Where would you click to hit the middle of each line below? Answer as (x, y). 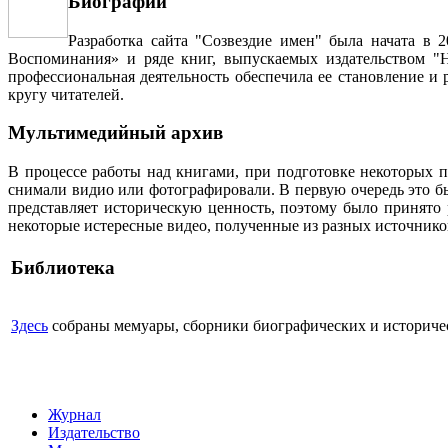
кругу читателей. (66, 94)
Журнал (74, 415)
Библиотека (63, 267)
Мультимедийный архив (115, 133)
